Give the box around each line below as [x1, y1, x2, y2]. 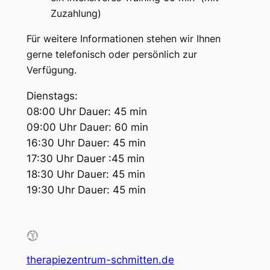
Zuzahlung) [50, 7, 101, 19]
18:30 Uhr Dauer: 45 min [26, 168, 145, 181]
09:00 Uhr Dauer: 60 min [26, 121, 148, 134]
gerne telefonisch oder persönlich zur [26, 48, 197, 61]
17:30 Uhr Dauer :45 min [26, 152, 145, 165]
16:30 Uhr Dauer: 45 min [26, 137, 146, 149]
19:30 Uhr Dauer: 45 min [26, 184, 146, 196]
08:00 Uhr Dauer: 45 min [26, 105, 147, 118]
